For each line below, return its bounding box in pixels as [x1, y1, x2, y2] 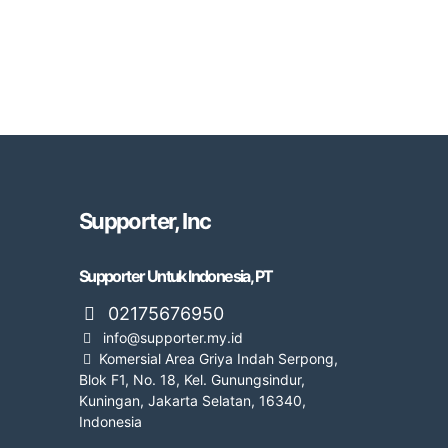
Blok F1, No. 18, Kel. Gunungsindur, [78, 370, 305, 388]
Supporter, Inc [78, 207, 211, 234]
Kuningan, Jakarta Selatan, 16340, [78, 391, 306, 409]
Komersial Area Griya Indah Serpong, [98, 349, 338, 367]
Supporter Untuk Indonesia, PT [78, 265, 273, 286]
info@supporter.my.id [98, 328, 243, 346]
